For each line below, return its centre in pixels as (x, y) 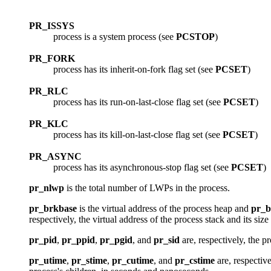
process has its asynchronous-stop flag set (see (142, 168)
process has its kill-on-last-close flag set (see (138, 135)
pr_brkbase (53, 209)
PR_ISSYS (52, 26)
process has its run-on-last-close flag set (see (138, 102)
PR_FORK (52, 59)
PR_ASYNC (55, 157)
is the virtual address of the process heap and (164, 209)
